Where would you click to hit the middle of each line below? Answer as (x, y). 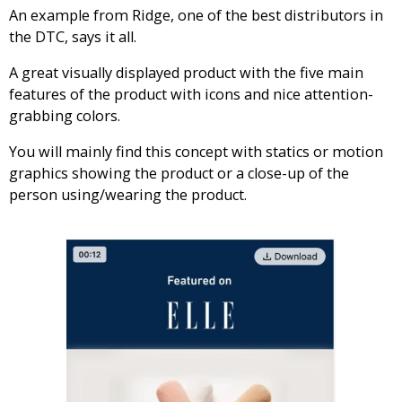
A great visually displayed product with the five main (186, 73)
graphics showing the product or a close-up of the (179, 174)
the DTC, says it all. (73, 36)
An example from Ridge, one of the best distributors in (196, 15)
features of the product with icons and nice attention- (191, 95)
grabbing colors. (65, 116)
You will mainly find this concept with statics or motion (196, 152)
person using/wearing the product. (128, 195)
